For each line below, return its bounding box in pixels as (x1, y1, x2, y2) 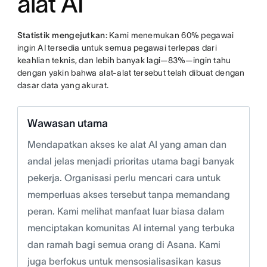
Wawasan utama (27, 117, 108, 130)
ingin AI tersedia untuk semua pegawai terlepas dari (17, 43, 217, 53)
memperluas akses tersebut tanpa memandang (27, 189, 230, 200)
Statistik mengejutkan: (17, 30, 107, 41)
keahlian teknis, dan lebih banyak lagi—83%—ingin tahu (17, 55, 231, 66)
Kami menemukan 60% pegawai (107, 30, 234, 41)
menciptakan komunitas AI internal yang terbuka (27, 222, 235, 234)
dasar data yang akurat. (17, 80, 111, 91)
